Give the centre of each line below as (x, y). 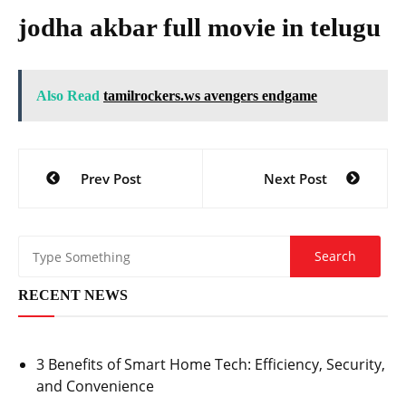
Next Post (295, 179)
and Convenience (95, 387)
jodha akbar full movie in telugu (199, 28)
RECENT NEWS (73, 295)
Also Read (68, 96)
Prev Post (111, 179)
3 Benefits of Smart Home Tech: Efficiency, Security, (211, 365)
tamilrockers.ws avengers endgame (210, 96)
